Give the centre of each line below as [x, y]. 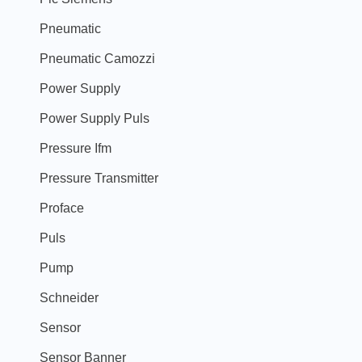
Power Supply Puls [95, 118]
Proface [62, 208]
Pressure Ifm [76, 148]
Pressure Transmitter [99, 178]
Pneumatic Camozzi [97, 59]
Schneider [69, 298]
